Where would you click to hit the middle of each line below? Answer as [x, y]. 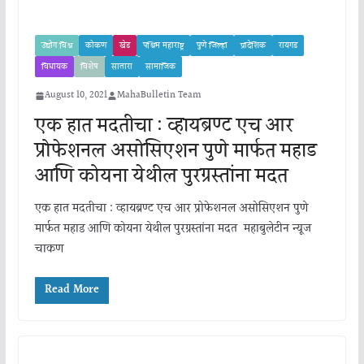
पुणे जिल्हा [212, 46]
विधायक [54, 67]
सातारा [121, 67]
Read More [71, 290]
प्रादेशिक [253, 46]
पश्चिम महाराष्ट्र [163, 46]
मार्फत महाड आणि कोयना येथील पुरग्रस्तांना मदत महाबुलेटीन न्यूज [173, 230]
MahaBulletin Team [159, 96]
